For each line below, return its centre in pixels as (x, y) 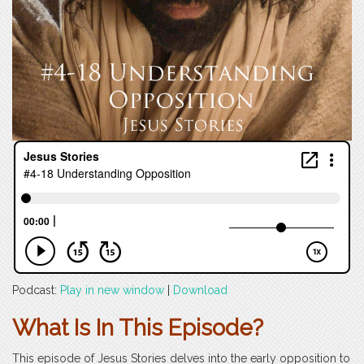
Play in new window (112, 290)
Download (200, 290)
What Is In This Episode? (138, 327)
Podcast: (36, 290)
